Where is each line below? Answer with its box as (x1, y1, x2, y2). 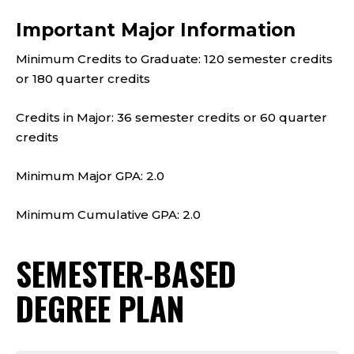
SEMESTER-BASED (16, 250, 236, 297)
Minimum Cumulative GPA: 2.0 (16, 207, 204, 222)
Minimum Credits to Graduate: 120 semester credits (16, 51, 333, 66)
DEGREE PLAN (16, 284, 184, 332)
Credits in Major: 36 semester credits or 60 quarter (16, 110, 327, 125)
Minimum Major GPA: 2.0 (16, 168, 168, 183)
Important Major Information (16, 19, 296, 41)
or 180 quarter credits (16, 71, 150, 86)
